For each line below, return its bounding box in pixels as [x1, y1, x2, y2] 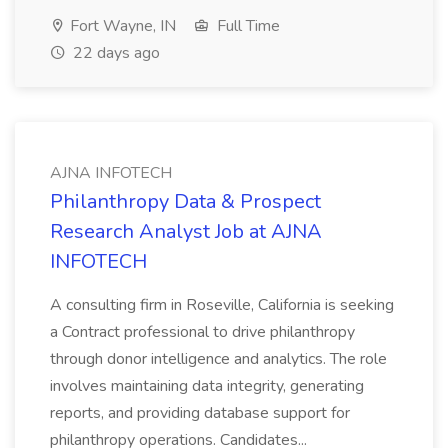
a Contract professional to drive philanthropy [50, 321, 355, 343]
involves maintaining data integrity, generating [50, 375, 364, 397]
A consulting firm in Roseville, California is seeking [50, 294, 394, 316]
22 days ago [69, 42, 160, 64]
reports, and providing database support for [50, 402, 350, 424]
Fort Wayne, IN [66, 15, 176, 37]
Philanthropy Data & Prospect [50, 188, 321, 215]
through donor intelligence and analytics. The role [50, 348, 387, 370]
